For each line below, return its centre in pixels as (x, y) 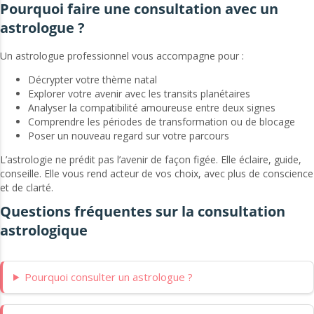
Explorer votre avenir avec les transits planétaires (139, 93)
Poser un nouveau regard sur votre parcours (129, 135)
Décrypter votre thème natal (93, 79)
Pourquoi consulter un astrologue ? (108, 277)
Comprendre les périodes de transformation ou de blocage (162, 121)
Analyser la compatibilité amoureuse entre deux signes (152, 107)
